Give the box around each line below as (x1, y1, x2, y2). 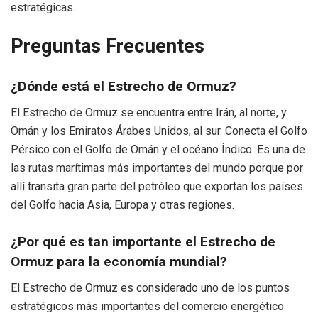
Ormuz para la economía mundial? (11, 253, 227, 270)
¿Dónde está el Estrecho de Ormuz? (11, 78, 236, 95)
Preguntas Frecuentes (11, 34, 204, 57)
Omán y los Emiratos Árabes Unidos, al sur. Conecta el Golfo (11, 124, 307, 138)
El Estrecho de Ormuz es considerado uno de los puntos (11, 280, 290, 295)
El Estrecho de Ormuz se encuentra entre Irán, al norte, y (11, 105, 287, 119)
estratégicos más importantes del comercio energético (11, 299, 284, 313)
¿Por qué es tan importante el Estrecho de (11, 234, 275, 251)
